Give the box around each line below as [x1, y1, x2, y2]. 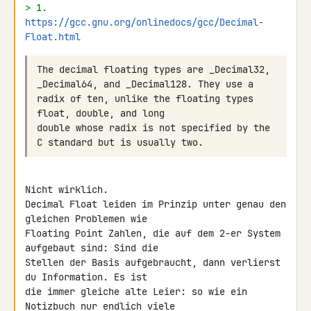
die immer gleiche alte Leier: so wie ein [25, 285, 247, 298]
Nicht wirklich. [25, 183, 108, 196]
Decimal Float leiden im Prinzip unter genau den [25, 198, 286, 210]
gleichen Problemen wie [25, 212, 153, 225]
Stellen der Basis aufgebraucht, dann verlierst [25, 256, 280, 269]
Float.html [25, 31, 81, 43]
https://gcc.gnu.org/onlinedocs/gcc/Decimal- [25, 16, 264, 28]
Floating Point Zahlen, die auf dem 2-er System [25, 227, 280, 239]
